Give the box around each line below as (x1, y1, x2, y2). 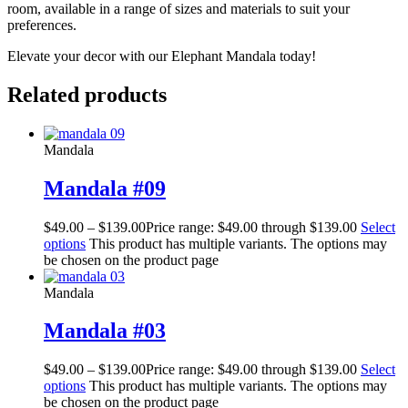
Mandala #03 (44, 319, 166, 343)
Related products (7, 82, 167, 107)
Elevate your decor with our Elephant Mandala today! (7, 47, 316, 64)
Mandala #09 (44, 176, 166, 200)
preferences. (7, 16, 76, 33)
